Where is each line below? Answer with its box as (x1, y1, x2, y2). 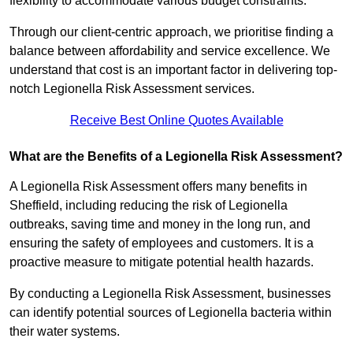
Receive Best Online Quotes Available (69, 113, 284, 128)
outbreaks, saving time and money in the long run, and (9, 217, 310, 232)
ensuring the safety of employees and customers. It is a (9, 236, 314, 251)
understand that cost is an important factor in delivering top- (9, 63, 337, 77)
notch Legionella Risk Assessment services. (9, 82, 255, 96)
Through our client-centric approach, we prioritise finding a (9, 25, 333, 39)
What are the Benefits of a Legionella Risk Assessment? (9, 150, 343, 164)
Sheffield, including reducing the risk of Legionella (9, 199, 288, 213)
